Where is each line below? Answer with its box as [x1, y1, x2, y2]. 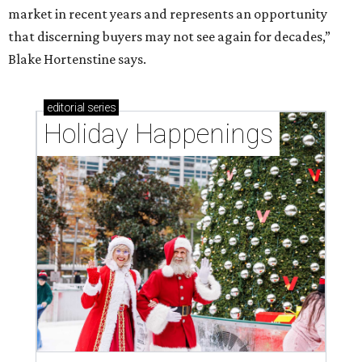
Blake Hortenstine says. [8, 51, 146, 68]
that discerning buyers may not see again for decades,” [8, 28, 330, 45]
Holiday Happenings [44, 118, 273, 150]
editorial [47, 101, 85, 115]
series [84, 101, 116, 115]
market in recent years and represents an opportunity [8, 6, 327, 23]
